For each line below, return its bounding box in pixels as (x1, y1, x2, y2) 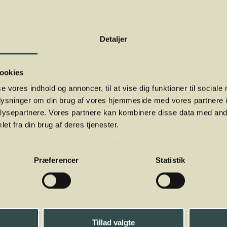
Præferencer (33, 156, 79, 165)
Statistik (156, 156, 185, 165)
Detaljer (99, 34, 128, 44)
